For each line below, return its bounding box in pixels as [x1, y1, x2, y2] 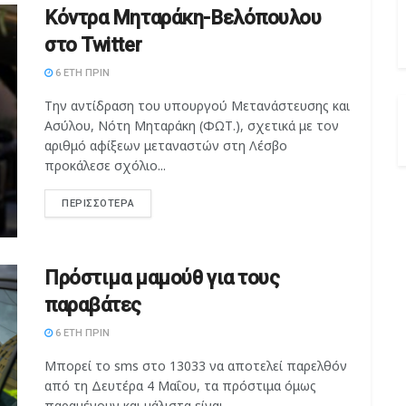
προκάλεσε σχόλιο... [44, 156, 166, 174]
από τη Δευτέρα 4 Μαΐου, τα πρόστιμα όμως [44, 377, 316, 395]
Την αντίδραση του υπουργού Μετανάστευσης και [44, 96, 350, 114]
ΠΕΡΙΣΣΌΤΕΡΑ [62, 197, 135, 209]
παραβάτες [44, 294, 142, 317]
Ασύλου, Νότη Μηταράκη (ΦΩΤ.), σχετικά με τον [44, 116, 339, 134]
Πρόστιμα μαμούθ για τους [44, 266, 280, 290]
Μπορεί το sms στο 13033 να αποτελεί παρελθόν [44, 357, 347, 375]
